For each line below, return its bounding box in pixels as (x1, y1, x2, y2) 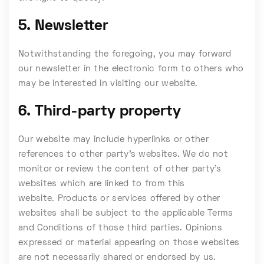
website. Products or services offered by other (18, 194, 220, 203)
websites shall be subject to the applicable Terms (18, 209, 233, 217)
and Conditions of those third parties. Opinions (18, 224, 223, 232)
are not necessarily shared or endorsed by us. (18, 253, 216, 262)
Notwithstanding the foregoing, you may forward (18, 50, 232, 58)
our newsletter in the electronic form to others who (18, 65, 244, 73)
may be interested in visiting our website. (18, 80, 198, 88)
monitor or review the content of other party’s (18, 165, 222, 173)
